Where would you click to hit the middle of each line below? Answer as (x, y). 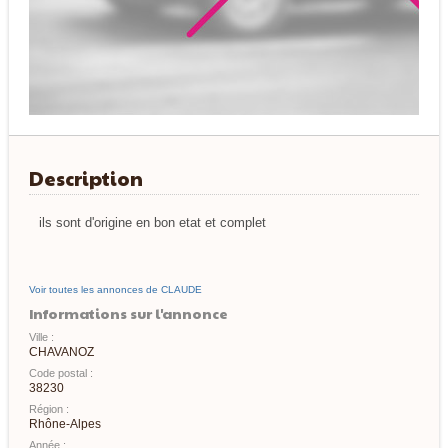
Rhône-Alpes (64, 424)
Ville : (41, 337)
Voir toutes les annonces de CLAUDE (115, 290)
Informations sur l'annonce (128, 313)
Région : (48, 409)
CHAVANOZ (61, 352)
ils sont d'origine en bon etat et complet (152, 223)
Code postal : (60, 373)
